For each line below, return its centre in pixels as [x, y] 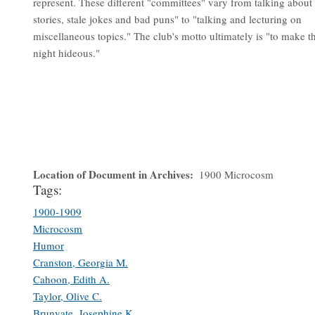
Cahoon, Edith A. [71, 279]
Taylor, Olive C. [67, 296]
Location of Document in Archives [111, 174]
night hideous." [66, 53]
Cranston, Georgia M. [81, 262]
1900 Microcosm [236, 174]
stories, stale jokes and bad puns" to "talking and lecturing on [167, 19]
